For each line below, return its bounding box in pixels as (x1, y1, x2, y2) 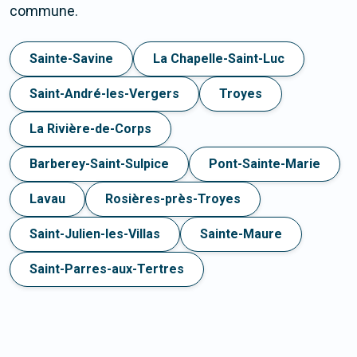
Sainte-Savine (29, 51, 113, 67)
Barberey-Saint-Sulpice (29, 156, 169, 172)
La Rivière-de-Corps (29, 121, 151, 137)
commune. (10, 2, 78, 20)
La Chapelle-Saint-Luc (153, 51, 284, 67)
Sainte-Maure (200, 226, 282, 242)
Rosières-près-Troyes (105, 191, 241, 207)
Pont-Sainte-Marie (209, 156, 320, 172)
